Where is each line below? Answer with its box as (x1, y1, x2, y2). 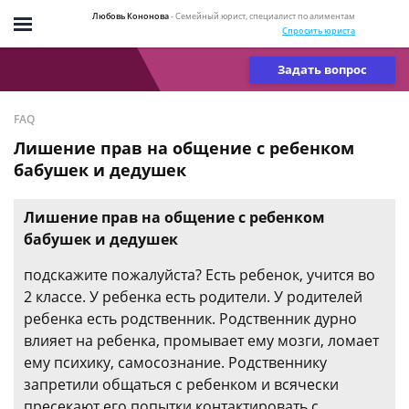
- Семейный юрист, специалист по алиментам (171, 9, 355, 22)
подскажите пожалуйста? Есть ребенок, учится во (24, 265, 375, 285)
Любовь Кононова (92, 9, 169, 22)
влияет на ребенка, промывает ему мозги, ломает (24, 330, 379, 351)
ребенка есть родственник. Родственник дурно (24, 309, 357, 329)
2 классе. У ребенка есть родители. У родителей (24, 287, 362, 307)
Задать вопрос (278, 60, 367, 78)
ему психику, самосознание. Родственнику (24, 352, 327, 372)
